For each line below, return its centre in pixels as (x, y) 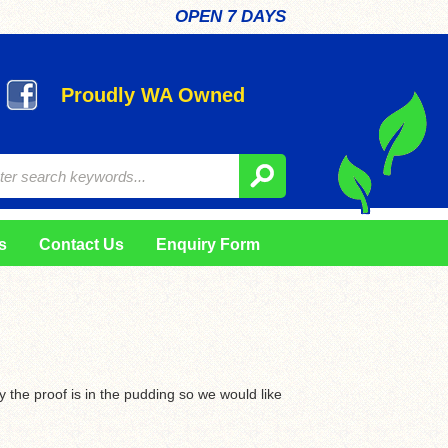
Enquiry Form (207, 244)
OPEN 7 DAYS (230, 16)
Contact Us (81, 244)
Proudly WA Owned (153, 95)
